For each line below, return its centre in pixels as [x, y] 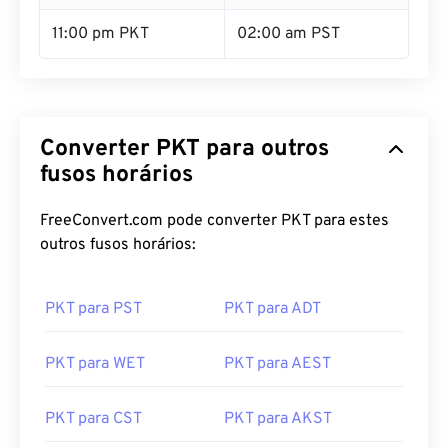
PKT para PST [93, 309]
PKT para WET [95, 364]
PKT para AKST [278, 419]
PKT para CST [93, 419]
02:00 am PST [288, 34]
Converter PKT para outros [184, 149]
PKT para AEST [277, 364]
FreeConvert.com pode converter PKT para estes [214, 221]
